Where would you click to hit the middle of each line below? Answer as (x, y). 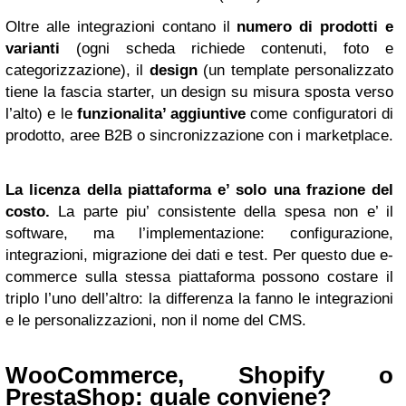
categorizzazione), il (77, 70)
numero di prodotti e (315, 27)
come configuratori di (320, 114)
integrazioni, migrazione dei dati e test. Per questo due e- (199, 255)
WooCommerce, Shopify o (199, 375)
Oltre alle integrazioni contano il (121, 27)
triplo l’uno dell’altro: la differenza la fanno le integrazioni (199, 299)
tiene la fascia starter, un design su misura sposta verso (199, 92)
